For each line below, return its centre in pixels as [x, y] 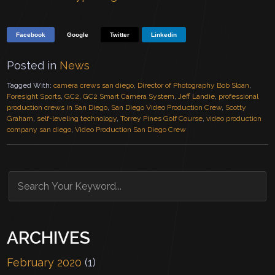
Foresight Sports [34, 96]
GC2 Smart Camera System [129, 96]
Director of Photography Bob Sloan [194, 85]
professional [239, 96]
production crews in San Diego [57, 107]
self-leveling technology [77, 118]
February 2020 [45, 262]
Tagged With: [30, 85]
